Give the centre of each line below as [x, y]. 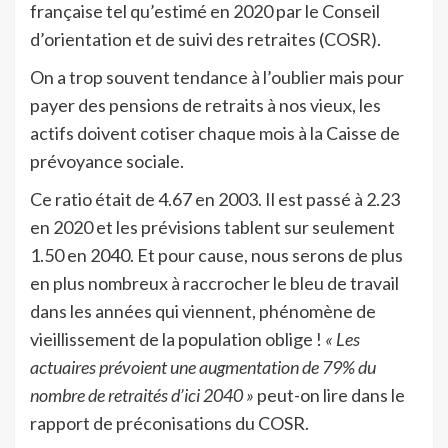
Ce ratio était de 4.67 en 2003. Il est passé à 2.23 [215, 198]
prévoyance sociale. [107, 160]
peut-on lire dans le [329, 394]
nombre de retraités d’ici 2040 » [142, 394]
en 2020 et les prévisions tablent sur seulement [212, 226]
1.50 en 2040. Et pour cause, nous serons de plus [216, 254]
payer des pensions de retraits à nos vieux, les [205, 104]
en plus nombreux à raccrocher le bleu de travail [214, 282]
